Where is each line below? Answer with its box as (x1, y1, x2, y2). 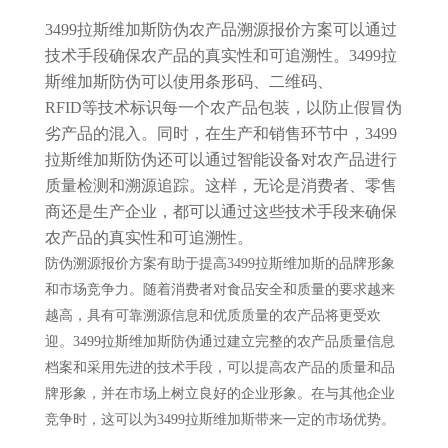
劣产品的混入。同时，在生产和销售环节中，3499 (44, 125, 397, 142)
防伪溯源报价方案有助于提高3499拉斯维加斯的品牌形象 (44, 256, 395, 271)
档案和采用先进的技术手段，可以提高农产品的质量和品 (44, 360, 395, 375)
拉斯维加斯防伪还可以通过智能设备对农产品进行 (44, 151, 397, 168)
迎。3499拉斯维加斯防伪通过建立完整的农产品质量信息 (44, 334, 395, 349)
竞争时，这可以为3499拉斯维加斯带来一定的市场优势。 (44, 412, 395, 427)
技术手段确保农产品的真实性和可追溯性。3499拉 (44, 47, 397, 64)
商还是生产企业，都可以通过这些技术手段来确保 (44, 203, 397, 220)
